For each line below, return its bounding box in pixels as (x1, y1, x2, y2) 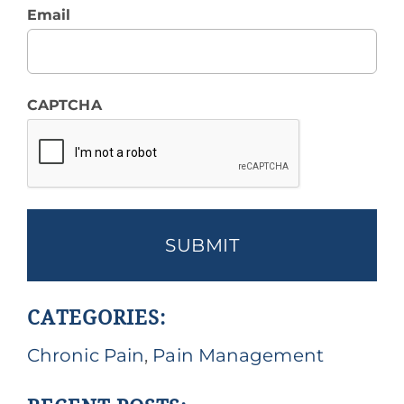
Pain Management (152, 344, 324, 367)
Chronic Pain (26, 344, 145, 367)
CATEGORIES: (26, 305, 166, 331)
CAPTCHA (26, 96, 102, 115)
